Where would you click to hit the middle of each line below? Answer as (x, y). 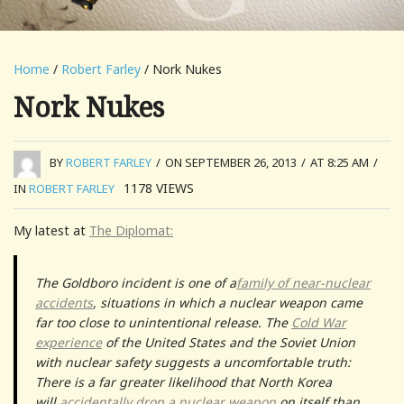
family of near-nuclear (303, 282)
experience (69, 342)
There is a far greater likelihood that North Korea (184, 381)
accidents (64, 302)
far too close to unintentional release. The (163, 322)
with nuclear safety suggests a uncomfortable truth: (193, 362)
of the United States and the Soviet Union (229, 342)
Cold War (319, 322)
